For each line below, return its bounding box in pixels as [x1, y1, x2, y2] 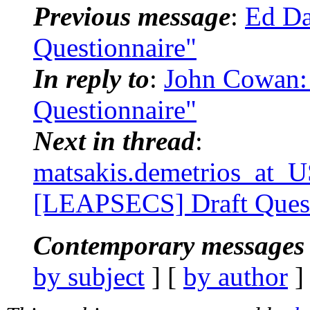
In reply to [33, 63, 149, 93]
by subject [33, 261, 145, 291]
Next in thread [33, 125, 195, 156]
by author [183, 261, 288, 291]
